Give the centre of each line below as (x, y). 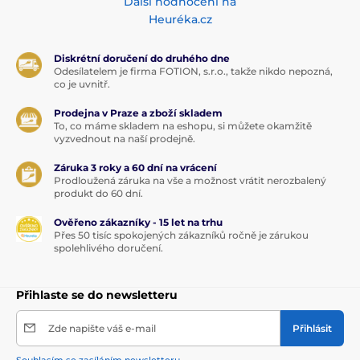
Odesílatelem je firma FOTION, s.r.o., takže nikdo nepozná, (193, 71)
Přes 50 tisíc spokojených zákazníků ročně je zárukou (181, 235)
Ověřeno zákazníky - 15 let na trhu (138, 222)
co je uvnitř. (82, 84)
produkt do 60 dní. (98, 193)
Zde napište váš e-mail (102, 328)
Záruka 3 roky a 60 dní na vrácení (135, 167)
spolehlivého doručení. (108, 247)
